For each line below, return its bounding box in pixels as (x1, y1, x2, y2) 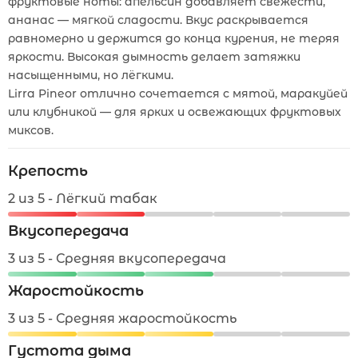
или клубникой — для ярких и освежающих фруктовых (8, 105, 341, 119)
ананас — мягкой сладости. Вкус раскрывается (8, 13, 308, 27)
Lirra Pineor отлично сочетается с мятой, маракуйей (8, 86, 348, 101)
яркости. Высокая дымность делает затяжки (8, 50, 300, 64)
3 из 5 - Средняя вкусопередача (8, 251, 226, 266)
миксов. (8, 123, 54, 137)
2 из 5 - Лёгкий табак (8, 191, 157, 206)
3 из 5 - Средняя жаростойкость (8, 311, 237, 326)
